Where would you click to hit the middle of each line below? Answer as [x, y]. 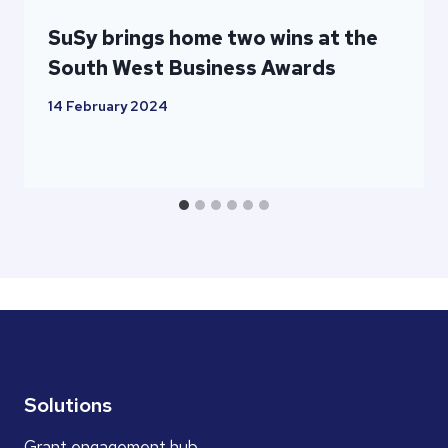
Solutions [68, 404]
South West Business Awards [192, 67]
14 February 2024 [108, 106]
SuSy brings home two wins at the [213, 37]
